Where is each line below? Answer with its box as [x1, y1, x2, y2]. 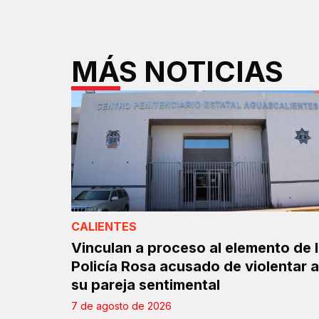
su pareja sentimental [71, 276, 220, 294]
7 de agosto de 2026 [71, 300, 172, 313]
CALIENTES [71, 219, 137, 234]
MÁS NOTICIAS [71, 54, 283, 90]
